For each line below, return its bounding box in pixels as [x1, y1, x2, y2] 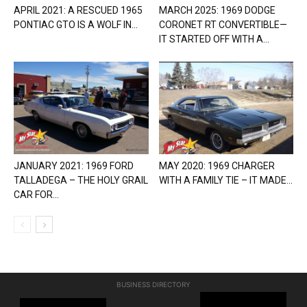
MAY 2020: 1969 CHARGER [158, 160, 275, 171]
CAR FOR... [14, 188, 59, 200]
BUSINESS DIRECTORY [116, 280, 191, 288]
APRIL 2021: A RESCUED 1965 [14, 4, 143, 16]
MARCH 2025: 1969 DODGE [158, 4, 275, 16]
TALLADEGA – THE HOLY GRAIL [14, 174, 148, 186]
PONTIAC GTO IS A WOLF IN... [14, 19, 138, 30]
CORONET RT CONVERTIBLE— [158, 19, 287, 30]
